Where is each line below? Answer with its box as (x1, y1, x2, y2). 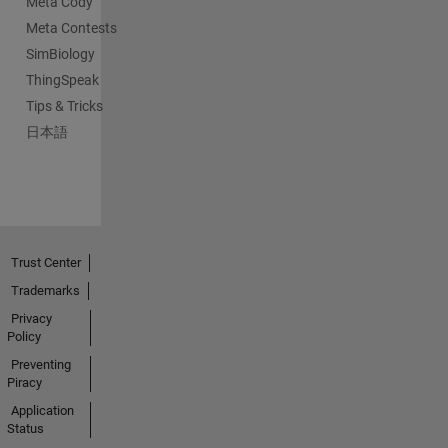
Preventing (10, 357, 71, 372)
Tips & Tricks (25, 98, 103, 114)
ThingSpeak (25, 72, 99, 88)
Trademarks (10, 283, 80, 298)
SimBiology (25, 46, 95, 62)
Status (6, 421, 44, 436)
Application (10, 403, 74, 418)
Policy (6, 329, 41, 344)
